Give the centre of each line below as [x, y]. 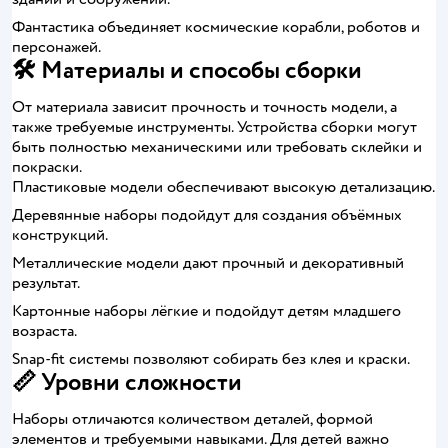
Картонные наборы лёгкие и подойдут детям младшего [206, 311]
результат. [46, 283]
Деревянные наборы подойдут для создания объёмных [207, 215]
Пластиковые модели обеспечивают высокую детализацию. [223, 187]
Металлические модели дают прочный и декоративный [208, 263]
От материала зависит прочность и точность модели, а [204, 107]
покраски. [47, 167]
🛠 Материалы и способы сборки [187, 70]
